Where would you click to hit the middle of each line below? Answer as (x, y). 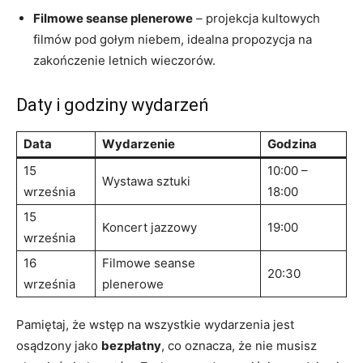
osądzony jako (59, 345)
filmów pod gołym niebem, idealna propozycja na (173, 39)
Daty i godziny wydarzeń (113, 105)
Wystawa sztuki (146, 181)
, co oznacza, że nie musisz (239, 345)
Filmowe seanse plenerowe (113, 18)
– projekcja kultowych (256, 18)
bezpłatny (131, 345)
